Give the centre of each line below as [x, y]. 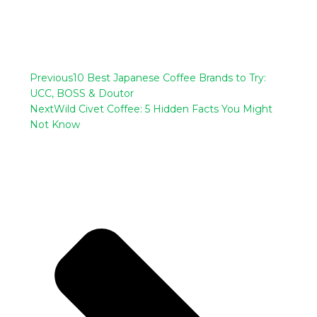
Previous [52, 77]
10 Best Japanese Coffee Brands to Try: [170, 77]
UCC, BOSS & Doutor [82, 93]
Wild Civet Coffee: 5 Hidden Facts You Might [163, 109]
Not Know [55, 124]
